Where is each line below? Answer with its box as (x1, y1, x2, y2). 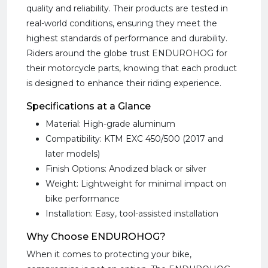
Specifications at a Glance (26, 100, 151, 112)
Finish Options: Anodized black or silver (45, 163, 206, 174)
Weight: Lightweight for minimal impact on (45, 178, 227, 189)
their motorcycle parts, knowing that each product (26, 63, 237, 74)
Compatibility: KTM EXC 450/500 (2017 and (45, 133, 223, 144)
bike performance (45, 193, 120, 204)
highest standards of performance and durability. (26, 33, 227, 44)
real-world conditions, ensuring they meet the (26, 18, 217, 29)
